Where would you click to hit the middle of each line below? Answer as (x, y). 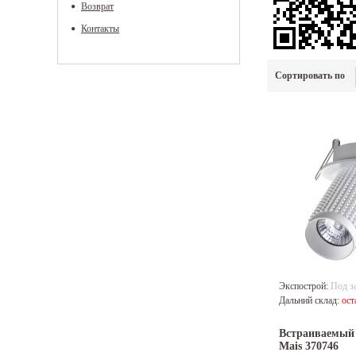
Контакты (100, 29)
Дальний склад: (310, 301)
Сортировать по (310, 76)
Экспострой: (305, 286)
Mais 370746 (309, 346)
